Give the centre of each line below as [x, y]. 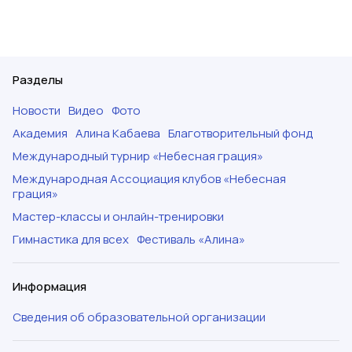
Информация [49, 287]
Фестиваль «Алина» [191, 240]
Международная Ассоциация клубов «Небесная [149, 179]
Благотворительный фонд [240, 134]
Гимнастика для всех [71, 240]
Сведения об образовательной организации [139, 317]
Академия [40, 134]
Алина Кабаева [118, 134]
